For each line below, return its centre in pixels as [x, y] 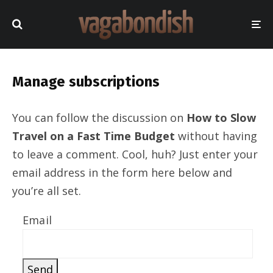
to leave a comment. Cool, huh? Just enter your [135, 154]
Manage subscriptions [86, 82]
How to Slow [221, 118]
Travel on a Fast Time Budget [94, 136]
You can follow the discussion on [99, 118]
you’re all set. [47, 191]
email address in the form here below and [122, 172]
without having [216, 136]
